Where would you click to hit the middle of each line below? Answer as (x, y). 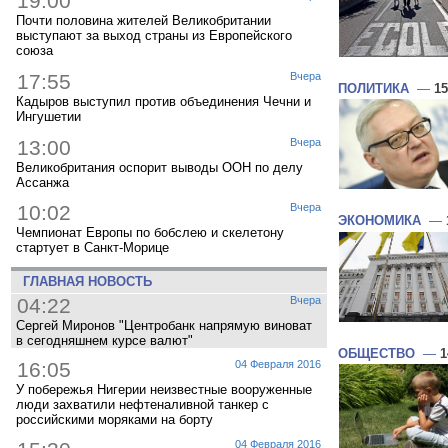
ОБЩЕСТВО (376, 353)
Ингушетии (48, 116)
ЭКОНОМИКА (379, 221)
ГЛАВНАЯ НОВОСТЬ (83, 282)
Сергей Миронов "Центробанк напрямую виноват (164, 326)
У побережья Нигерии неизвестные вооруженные (164, 389)
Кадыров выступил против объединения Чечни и (163, 101)
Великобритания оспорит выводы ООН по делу (159, 167)
